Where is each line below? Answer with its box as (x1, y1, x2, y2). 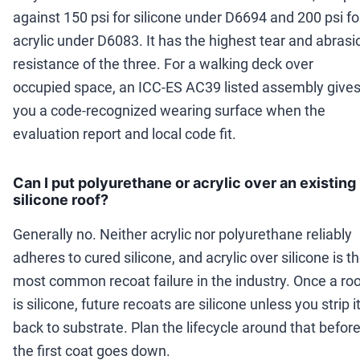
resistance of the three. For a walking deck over (13, 55, 313, 73)
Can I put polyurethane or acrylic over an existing (13, 174, 356, 192)
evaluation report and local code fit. (13, 125, 236, 143)
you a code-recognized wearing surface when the (13, 102, 325, 120)
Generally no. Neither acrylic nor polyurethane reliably (13, 226, 352, 243)
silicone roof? (13, 191, 108, 209)
